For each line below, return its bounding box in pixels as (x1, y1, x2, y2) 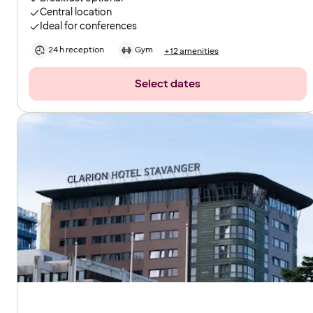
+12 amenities (164, 45, 219, 57)
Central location (40, 6, 112, 20)
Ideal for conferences (40, 20, 137, 34)
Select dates (135, 76, 201, 92)
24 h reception (48, 44, 104, 57)
